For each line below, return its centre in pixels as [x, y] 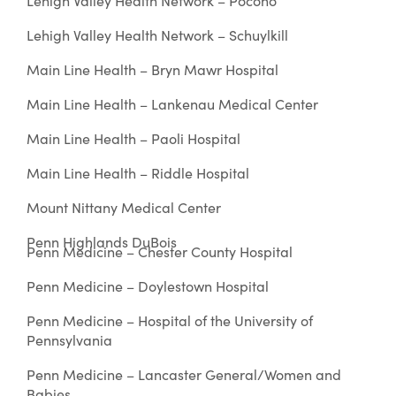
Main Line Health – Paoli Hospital [133, 138]
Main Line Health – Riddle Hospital [138, 172]
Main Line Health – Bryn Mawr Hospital [152, 69]
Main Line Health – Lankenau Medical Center [172, 103]
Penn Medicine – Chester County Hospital [160, 251]
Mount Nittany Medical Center [124, 207]
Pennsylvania [69, 339]
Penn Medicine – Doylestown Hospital [148, 286]
